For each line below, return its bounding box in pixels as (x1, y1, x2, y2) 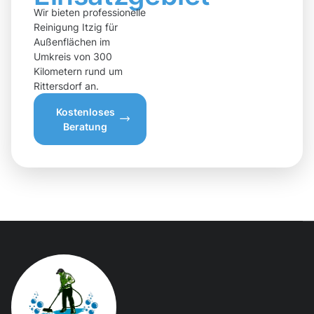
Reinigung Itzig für (34, 20, 118, 33)
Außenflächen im (34, 35, 110, 48)
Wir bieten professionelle (34, 6, 146, 18)
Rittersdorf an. (34, 79, 99, 92)
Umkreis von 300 (34, 50, 112, 62)
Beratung (63, 120, 108, 132)
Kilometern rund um (34, 64, 123, 77)
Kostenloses (55, 105, 115, 118)
